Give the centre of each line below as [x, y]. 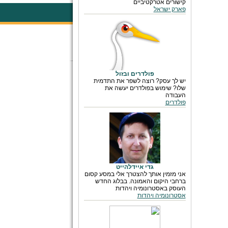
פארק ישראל [169, 9]
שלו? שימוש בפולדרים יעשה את [145, 88]
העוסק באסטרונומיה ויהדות [150, 188]
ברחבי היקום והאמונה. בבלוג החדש [140, 181]
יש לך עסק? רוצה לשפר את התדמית [139, 81]
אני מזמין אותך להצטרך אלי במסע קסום [135, 174]
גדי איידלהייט [135, 167]
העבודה [175, 95]
